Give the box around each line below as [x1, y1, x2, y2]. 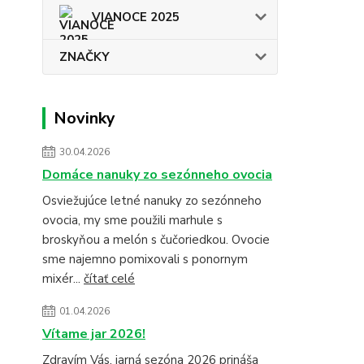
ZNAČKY [59, 49, 110, 65]
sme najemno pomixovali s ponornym [42, 251, 248, 267]
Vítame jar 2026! [42, 325, 145, 343]
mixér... [42, 271, 84, 287]
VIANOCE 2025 [92, 9, 180, 25]
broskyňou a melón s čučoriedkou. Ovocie [42, 232, 270, 248]
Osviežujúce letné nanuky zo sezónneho [42, 193, 262, 209]
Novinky [54, 107, 115, 129]
